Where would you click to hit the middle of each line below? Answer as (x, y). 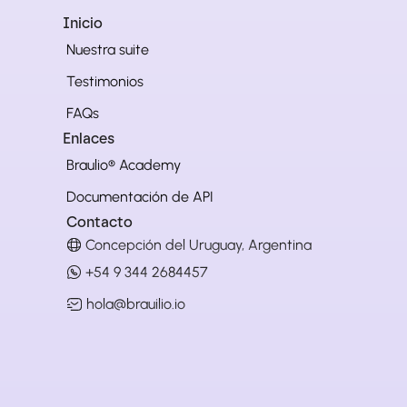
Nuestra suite (108, 50)
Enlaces (89, 139)
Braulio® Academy (124, 165)
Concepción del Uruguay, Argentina (199, 244)
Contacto (99, 222)
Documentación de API (140, 197)
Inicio (83, 23)
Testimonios (105, 81)
